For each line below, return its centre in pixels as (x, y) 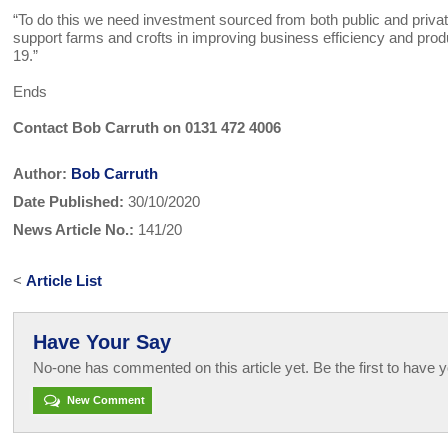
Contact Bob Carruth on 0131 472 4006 (147, 127)
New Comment (104, 399)
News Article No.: (74, 229)
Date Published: (69, 201)
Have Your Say (101, 341)
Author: (42, 173)
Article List (64, 280)
